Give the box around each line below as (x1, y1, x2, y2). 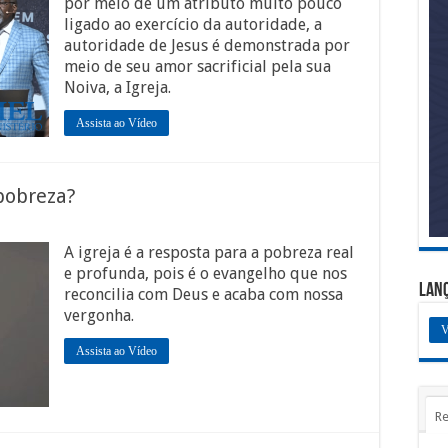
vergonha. (64, 306, 134, 325)
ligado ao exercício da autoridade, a (64, 15, 322, 34)
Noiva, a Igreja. (64, 78, 171, 97)
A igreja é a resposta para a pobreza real (64, 243, 354, 262)
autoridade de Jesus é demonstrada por (64, 36, 350, 55)
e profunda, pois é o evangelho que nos (64, 264, 347, 283)
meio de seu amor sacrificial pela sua (64, 57, 331, 76)
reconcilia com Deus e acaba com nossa (64, 285, 343, 304)
